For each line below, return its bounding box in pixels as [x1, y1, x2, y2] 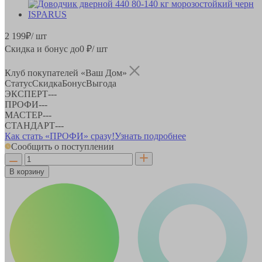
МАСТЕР [5, 109, 43, 120]
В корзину [9, 167, 44, 176]
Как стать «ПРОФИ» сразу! [5, 130, 115, 141]
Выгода [86, 78, 116, 88]
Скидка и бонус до [5, 43, 80, 54]
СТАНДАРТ [5, 120, 55, 130]
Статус [5, 78, 32, 88]
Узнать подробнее [115, 130, 186, 141]
